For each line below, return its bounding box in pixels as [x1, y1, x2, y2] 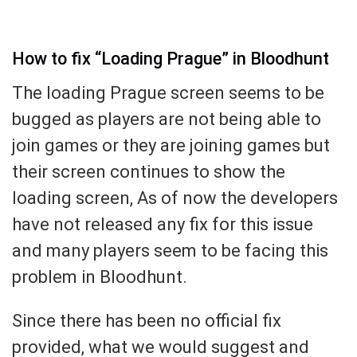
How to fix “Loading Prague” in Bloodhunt [12, 49, 329, 69]
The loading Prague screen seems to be [12, 83, 324, 103]
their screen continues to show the [12, 162, 285, 182]
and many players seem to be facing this [12, 241, 328, 261]
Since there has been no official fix [12, 311, 281, 331]
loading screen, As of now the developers [12, 188, 338, 208]
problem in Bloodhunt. [12, 267, 187, 287]
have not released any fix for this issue [12, 214, 313, 234]
